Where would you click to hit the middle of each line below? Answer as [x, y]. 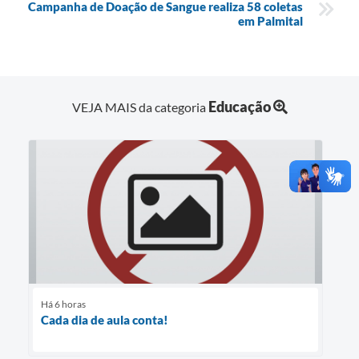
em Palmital [270, 20]
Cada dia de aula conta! [105, 320]
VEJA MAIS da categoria [140, 107]
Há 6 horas [63, 305]
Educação [239, 107]
